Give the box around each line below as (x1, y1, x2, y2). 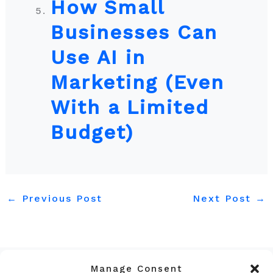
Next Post (193, 193, 256, 204)
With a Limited (50, 96, 209, 119)
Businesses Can (50, 21, 218, 44)
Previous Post (17, 193, 102, 204)
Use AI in (50, 46, 146, 69)
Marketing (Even (50, 71, 224, 94)
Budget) (50, 121, 133, 144)
